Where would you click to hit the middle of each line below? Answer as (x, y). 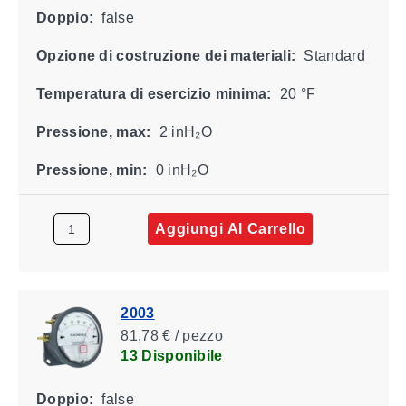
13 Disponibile (171, 355)
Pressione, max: (93, 131)
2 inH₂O (184, 131)
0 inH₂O (180, 169)
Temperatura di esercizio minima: (154, 93)
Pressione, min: (91, 169)
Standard (332, 55)
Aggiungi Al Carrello (230, 228)
